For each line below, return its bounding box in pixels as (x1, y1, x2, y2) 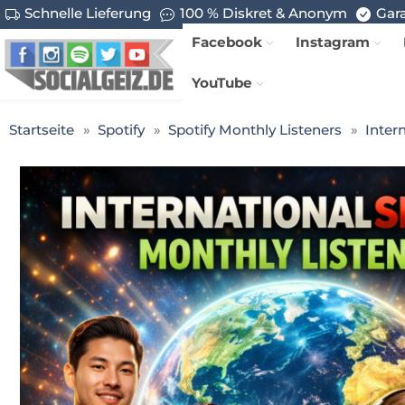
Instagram (296, 33, 371, 51)
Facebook (192, 33, 263, 51)
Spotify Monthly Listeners (168, 120, 342, 138)
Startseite (9, 120, 74, 138)
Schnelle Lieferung (24, 5, 152, 23)
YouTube (192, 73, 253, 91)
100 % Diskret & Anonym (180, 5, 348, 23)
